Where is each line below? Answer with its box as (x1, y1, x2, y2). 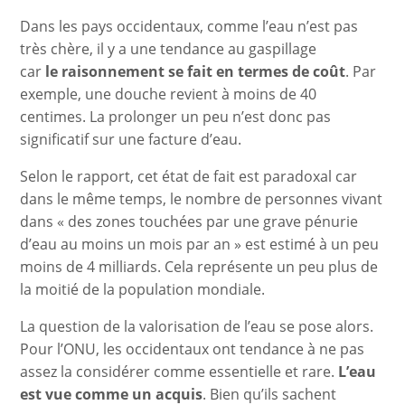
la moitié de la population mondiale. (20, 278, 266, 299)
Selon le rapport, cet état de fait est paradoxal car (20, 165, 358, 186)
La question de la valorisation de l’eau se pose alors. (20, 316, 374, 336)
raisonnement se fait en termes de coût (61, 61, 346, 81)
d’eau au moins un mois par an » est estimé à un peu (20, 233, 380, 254)
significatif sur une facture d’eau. (20, 128, 242, 149)
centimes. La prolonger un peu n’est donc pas (20, 106, 332, 127)
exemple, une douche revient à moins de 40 (20, 83, 317, 104)
